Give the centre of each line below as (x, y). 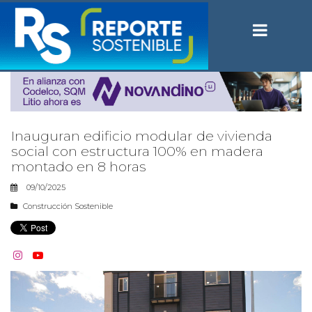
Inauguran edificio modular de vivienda (142, 136)
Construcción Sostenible (68, 206)
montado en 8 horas (79, 166)
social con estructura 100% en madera (137, 151)
